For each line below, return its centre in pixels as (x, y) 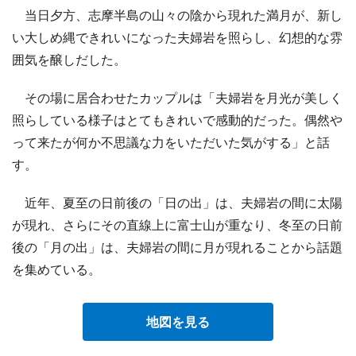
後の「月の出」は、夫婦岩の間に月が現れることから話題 (177, 247)
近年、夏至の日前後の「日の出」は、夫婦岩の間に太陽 (177, 202)
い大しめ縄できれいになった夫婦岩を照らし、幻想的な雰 (177, 37)
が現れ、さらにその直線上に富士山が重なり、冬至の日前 (177, 224)
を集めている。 (56, 269)
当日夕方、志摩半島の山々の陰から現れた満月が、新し (177, 15)
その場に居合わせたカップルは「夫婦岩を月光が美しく (177, 97)
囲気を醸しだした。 (69, 59)
